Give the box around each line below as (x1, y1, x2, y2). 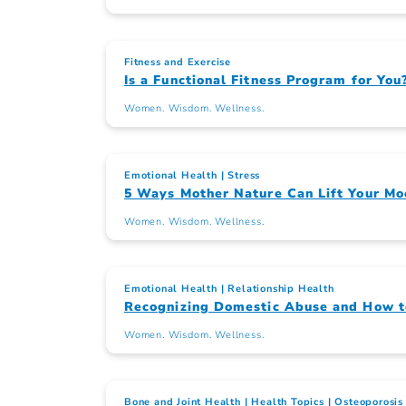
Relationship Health (227, 282, 334, 296)
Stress (227, 169, 261, 183)
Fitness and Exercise (124, 55, 231, 70)
